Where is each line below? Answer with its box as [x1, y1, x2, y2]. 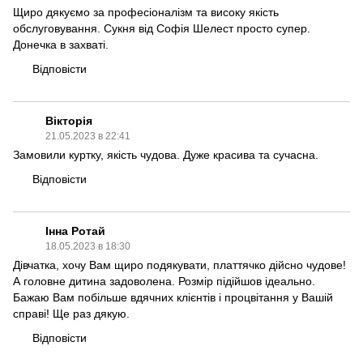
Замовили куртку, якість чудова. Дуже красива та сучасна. [13, 147, 318, 161]
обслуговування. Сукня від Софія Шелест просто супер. [13, 21, 310, 35]
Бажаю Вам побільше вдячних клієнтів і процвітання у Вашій [13, 290, 333, 304]
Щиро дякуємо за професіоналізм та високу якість [13, 5, 279, 19]
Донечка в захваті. [13, 37, 109, 51]
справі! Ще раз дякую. [13, 306, 130, 320]
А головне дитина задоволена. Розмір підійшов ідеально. [13, 274, 315, 288]
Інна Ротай [45, 224, 105, 237]
